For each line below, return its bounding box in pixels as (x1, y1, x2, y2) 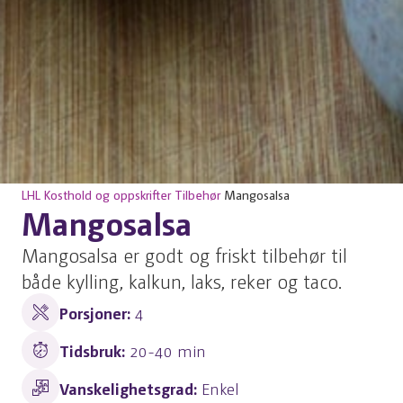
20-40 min (130, 339, 206, 361)
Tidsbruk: (59, 339, 130, 361)
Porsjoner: (59, 301, 135, 323)
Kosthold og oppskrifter (44, 186, 171, 202)
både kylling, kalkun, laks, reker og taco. (22, 267, 342, 293)
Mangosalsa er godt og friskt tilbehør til (22, 241, 347, 267)
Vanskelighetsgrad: (59, 377, 201, 399)
